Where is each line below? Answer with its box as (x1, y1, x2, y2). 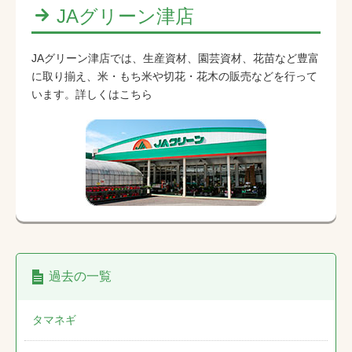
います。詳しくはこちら (31, 88, 152, 101)
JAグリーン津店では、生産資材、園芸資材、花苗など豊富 (31, 52, 319, 65)
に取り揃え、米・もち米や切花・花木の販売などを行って (31, 70, 317, 83)
